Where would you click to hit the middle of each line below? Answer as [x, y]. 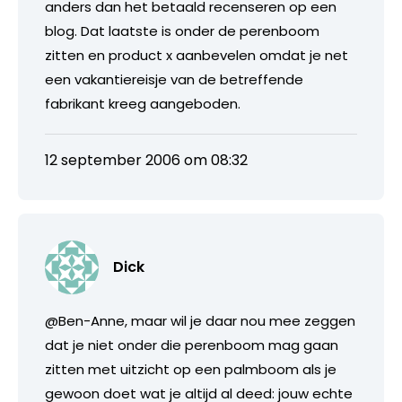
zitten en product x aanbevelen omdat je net [197, 55]
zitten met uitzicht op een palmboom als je [191, 369]
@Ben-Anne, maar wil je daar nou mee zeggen [200, 320]
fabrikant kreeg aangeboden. [143, 103]
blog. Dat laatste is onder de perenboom [182, 31]
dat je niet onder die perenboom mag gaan [192, 345]
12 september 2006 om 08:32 [146, 160]
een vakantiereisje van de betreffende [174, 79]
